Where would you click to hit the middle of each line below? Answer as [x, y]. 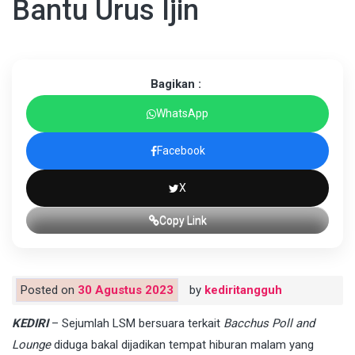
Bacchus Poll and [269, 324]
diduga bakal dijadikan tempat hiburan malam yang [182, 345]
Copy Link [183, 221]
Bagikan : [176, 84]
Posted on [49, 290]
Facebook [181, 151]
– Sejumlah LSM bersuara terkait [136, 324]
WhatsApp [182, 114]
